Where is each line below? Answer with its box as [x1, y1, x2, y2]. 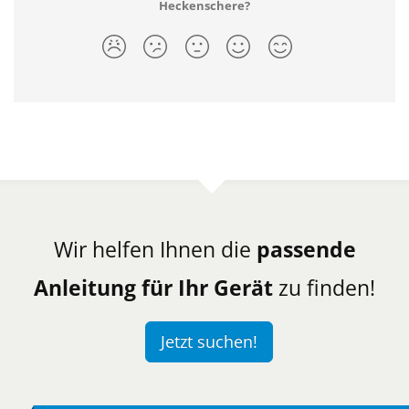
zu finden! [273, 272, 375, 302]
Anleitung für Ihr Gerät [34, 272, 273, 302]
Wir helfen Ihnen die [53, 234, 257, 264]
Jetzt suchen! [161, 330, 257, 352]
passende [256, 234, 356, 264]
